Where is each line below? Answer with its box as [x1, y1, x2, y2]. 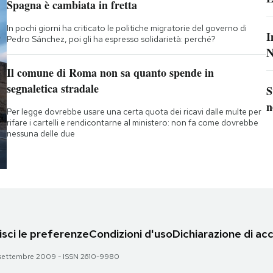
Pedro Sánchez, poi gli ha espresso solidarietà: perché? [6, 34, 216, 45]
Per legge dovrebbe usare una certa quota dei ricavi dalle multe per [6, 106, 261, 118]
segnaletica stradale [6, 80, 99, 97]
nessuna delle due [6, 128, 75, 140]
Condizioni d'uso [89, 227, 172, 241]
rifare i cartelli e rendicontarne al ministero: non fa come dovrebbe [6, 117, 258, 129]
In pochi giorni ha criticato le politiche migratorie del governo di [6, 23, 247, 34]
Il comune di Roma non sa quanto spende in [6, 65, 214, 81]
